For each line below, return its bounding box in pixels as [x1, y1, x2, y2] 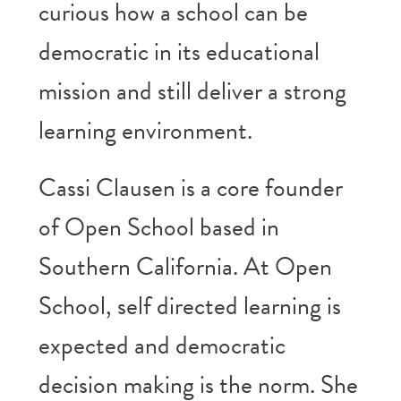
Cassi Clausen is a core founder [38, 169, 343, 206]
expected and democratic [38, 327, 286, 363]
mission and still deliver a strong [38, 73, 346, 109]
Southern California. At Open [38, 248, 332, 285]
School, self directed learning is [38, 287, 341, 324]
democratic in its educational [38, 33, 320, 70]
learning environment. [38, 112, 252, 149]
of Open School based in [38, 209, 279, 245]
